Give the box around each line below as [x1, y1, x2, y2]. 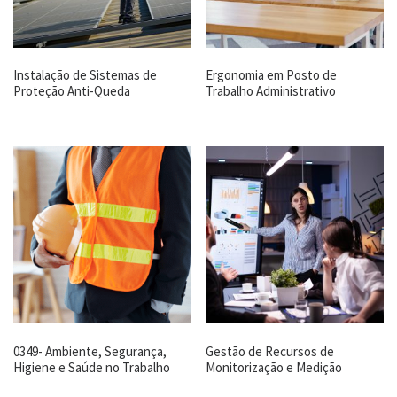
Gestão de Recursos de [206, 342, 335, 360]
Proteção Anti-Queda [13, 82, 130, 100]
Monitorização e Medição [206, 358, 343, 376]
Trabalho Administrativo [206, 82, 337, 100]
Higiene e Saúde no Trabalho [13, 358, 170, 376]
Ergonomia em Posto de [206, 66, 338, 84]
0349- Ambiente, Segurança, [13, 342, 167, 360]
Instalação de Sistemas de [13, 66, 157, 84]
